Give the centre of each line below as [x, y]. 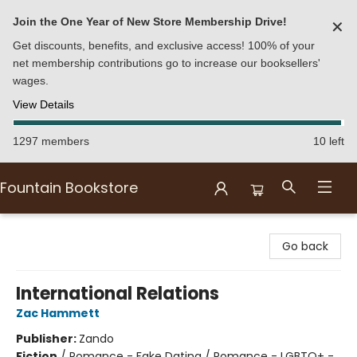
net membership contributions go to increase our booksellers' [167, 63]
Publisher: [47, 339]
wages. [31, 80]
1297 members [51, 141]
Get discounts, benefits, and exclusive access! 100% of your [164, 45]
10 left [329, 141]
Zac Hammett [58, 313]
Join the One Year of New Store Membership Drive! [150, 22]
